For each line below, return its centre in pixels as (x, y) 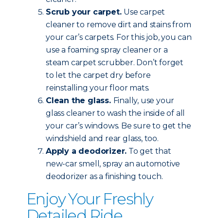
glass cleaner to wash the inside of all (116, 113)
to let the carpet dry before (98, 75)
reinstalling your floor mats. (98, 88)
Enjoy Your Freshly (90, 199)
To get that (149, 151)
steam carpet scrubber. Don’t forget (115, 63)
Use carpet (145, 12)
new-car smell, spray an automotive (113, 164)
